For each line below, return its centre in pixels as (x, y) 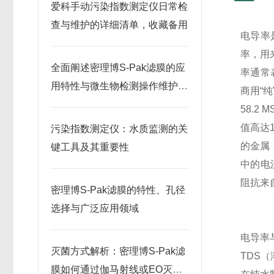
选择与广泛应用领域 (95, 208)
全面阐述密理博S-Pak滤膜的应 (118, 68)
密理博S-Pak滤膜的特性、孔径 (118, 190)
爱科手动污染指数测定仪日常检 (119, 6)
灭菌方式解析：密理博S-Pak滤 (118, 251)
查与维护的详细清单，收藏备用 (119, 25)
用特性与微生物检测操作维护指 (119, 86)
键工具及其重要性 (90, 147)
